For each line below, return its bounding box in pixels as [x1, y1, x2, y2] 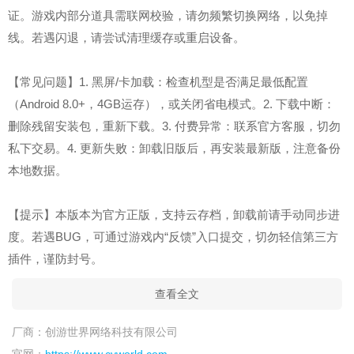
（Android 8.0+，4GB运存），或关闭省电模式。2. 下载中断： [8, 97, 335, 111]
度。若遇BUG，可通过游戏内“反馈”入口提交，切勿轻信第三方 [8, 230, 338, 243]
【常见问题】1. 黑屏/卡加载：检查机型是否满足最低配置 [8, 75, 308, 88]
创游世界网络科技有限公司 [45, 326, 178, 338]
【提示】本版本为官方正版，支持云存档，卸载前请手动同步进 [8, 208, 340, 221]
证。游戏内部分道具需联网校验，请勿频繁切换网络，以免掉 [8, 9, 328, 22]
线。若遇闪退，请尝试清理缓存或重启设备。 [8, 31, 245, 44]
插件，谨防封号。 [8, 252, 103, 265]
